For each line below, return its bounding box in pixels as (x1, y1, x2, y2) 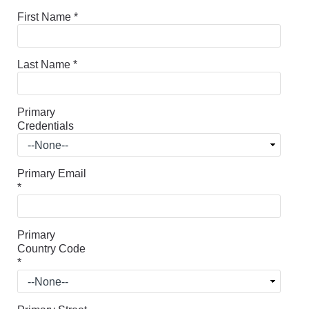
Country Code (17, 242, 86, 255)
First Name (17, 10, 74, 23)
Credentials (17, 119, 74, 132)
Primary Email (17, 167, 86, 179)
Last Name (17, 58, 73, 70)
